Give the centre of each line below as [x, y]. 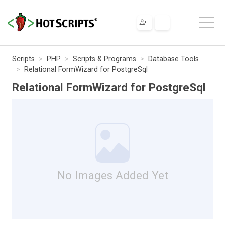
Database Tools [174, 59]
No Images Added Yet [113, 175]
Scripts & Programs [104, 59]
